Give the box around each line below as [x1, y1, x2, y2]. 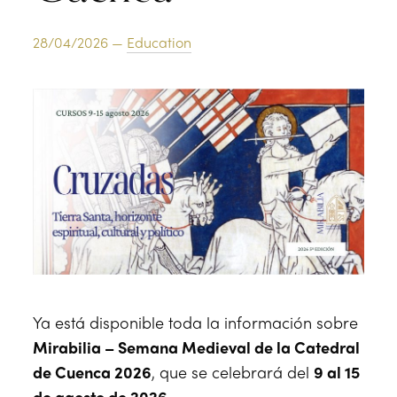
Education [127, 32, 192, 52]
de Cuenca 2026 [33, 361, 152, 384]
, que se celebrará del [152, 361, 315, 384]
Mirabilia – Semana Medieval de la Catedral [33, 336, 361, 359]
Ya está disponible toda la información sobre [33, 311, 359, 334]
